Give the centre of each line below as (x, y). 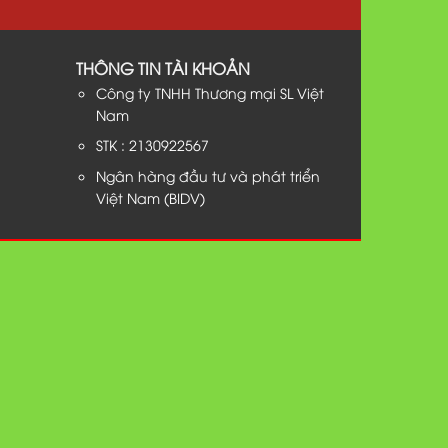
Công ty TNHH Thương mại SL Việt (210, 92)
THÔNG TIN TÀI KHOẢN (163, 67)
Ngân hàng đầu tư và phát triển (208, 175)
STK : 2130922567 (153, 145)
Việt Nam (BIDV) (151, 197)
